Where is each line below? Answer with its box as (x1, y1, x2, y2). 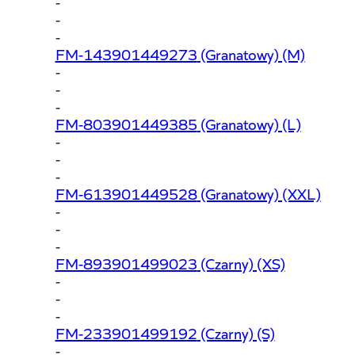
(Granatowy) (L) (197, 112, 301, 134)
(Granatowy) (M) (197, 42, 305, 64)
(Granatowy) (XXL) (197, 181, 321, 204)
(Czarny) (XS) (197, 251, 285, 273)
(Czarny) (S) (197, 321, 275, 343)
